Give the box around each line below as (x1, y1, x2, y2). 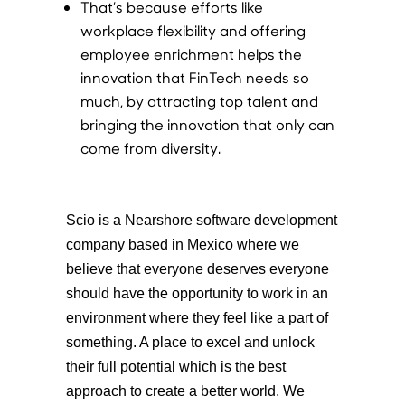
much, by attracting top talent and (80, 90, 318, 110)
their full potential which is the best (65, 358, 286, 374)
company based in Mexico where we (65, 236, 299, 252)
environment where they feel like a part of (65, 309, 328, 325)
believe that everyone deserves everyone (65, 260, 329, 277)
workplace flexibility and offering (80, 20, 306, 40)
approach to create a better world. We (65, 382, 305, 399)
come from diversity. (80, 137, 221, 157)
